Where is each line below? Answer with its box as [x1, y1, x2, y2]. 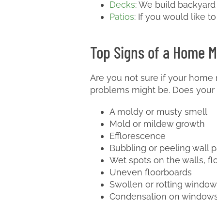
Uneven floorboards [109, 167, 192, 177]
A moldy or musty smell [109, 107, 207, 117]
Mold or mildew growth [109, 119, 205, 129]
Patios [109, 12, 134, 22]
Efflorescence [109, 131, 166, 141]
